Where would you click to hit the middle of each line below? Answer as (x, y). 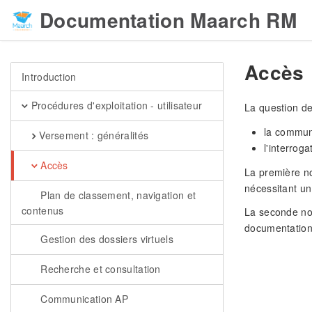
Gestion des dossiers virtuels (105, 239)
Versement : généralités (92, 135)
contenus (43, 210)
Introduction (49, 77)
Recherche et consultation (99, 269)
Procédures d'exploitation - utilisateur (115, 105)
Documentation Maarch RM (168, 20)
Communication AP (83, 299)
